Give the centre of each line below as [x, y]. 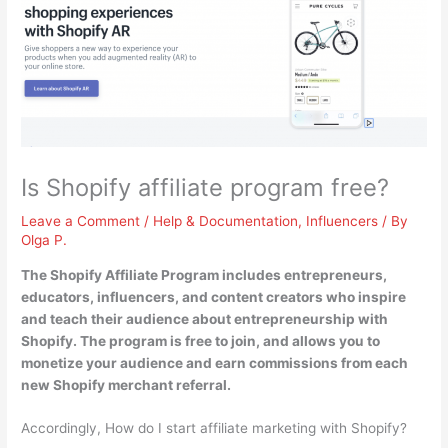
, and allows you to [318, 340]
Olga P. [44, 239]
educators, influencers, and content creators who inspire [214, 296]
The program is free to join [168, 340]
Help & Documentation [226, 220]
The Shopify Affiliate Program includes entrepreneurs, [204, 274]
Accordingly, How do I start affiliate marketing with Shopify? [214, 428]
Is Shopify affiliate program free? [205, 187]
